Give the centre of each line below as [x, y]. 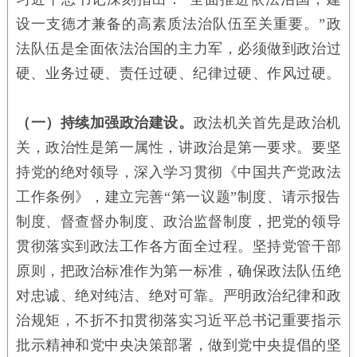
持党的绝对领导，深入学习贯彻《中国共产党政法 [178, 172]
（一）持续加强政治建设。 [104, 122]
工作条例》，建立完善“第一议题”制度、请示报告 [178, 196]
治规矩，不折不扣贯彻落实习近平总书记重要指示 [178, 320]
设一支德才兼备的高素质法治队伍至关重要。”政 [178, 24]
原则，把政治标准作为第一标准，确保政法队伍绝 [178, 271]
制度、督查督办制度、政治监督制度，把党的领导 [178, 221]
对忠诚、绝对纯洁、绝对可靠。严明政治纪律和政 [178, 295]
